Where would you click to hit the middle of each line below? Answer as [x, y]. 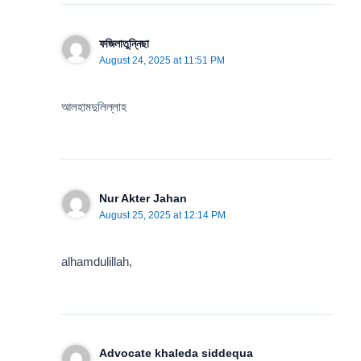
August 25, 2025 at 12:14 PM [162, 215]
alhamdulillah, [97, 262]
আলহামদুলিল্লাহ [94, 107]
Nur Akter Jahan [143, 198]
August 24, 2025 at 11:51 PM [162, 60]
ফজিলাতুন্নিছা [124, 43]
